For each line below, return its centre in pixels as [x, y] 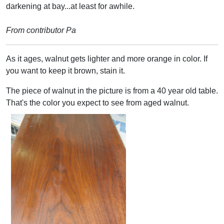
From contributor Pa [41, 30]
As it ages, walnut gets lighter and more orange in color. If [107, 58]
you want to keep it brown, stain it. [65, 70]
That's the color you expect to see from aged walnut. [97, 102]
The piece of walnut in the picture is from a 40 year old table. [112, 90]
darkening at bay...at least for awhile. [70, 6]
